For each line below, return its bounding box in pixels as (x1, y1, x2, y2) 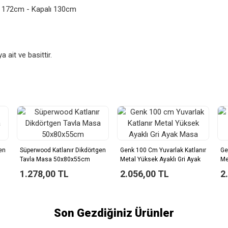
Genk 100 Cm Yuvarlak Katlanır (120, 147, 206, 154)
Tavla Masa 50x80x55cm (20, 156, 90, 163)
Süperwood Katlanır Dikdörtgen (20, 147, 106, 154)
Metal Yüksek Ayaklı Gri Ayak (120, 156, 201, 163)
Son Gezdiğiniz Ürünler (54, 207, 174, 219)
